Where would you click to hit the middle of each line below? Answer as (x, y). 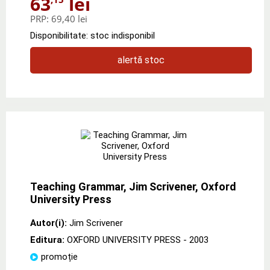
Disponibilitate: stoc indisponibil (93, 35)
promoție (59, 256)
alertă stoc (141, 60)
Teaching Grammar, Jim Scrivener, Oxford (133, 186)
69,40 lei (69, 18)
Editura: (49, 240)
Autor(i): (49, 223)
